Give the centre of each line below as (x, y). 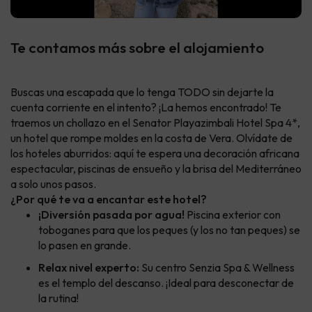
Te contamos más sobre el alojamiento (137, 48)
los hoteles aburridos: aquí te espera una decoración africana (155, 154)
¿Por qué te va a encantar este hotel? (109, 200)
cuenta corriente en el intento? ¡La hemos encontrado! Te (146, 108)
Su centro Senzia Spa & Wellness (217, 268)
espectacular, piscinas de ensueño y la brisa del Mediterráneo (156, 169)
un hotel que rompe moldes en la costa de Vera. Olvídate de (151, 138)
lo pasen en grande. (85, 245)
